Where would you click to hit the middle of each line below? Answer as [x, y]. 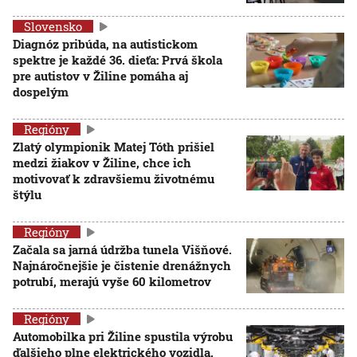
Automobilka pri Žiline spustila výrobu [123, 336]
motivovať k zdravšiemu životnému [114, 178]
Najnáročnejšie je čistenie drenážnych [122, 265]
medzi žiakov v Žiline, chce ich [102, 163]
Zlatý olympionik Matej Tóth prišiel [114, 147]
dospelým [41, 92]
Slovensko [53, 26]
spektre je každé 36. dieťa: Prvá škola [118, 60]
